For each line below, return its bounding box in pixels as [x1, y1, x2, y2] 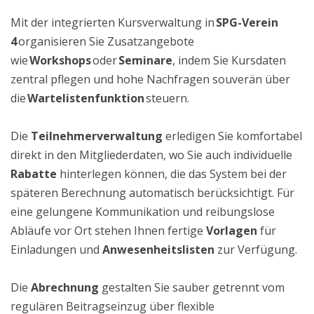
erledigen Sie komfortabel [163, 128, 302, 144]
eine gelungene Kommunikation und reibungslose [11, 204, 275, 219]
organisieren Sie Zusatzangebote [17, 34, 194, 49]
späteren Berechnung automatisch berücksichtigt [11, 185, 272, 200]
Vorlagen [206, 223, 257, 238]
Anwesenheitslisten [102, 242, 214, 257]
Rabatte [11, 166, 57, 182]
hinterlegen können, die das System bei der [57, 166, 287, 182]
